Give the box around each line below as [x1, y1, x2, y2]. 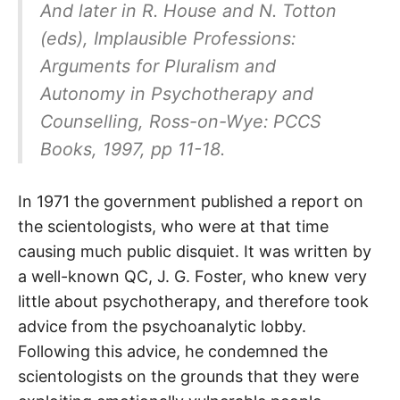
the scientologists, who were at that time [18, 217, 329, 237]
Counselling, [39, 110, 144, 132]
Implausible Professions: [93, 27, 296, 49]
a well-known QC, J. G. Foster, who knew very [18, 267, 367, 287]
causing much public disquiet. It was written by [18, 242, 371, 262]
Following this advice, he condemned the [18, 342, 328, 362]
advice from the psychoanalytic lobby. [18, 317, 306, 337]
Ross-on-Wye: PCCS [143, 110, 321, 132]
